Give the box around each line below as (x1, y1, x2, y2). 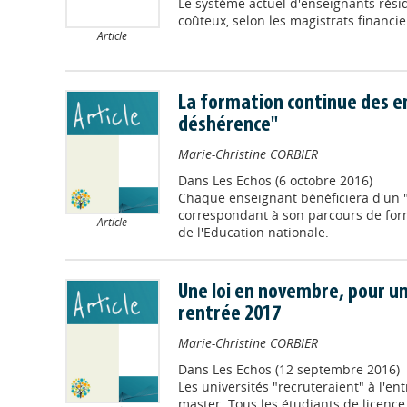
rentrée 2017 (177, 303, 281, 325)
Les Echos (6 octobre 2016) (212, 171, 372, 189)
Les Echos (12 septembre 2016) (212, 360, 400, 378)
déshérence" (177, 114, 278, 136)
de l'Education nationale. (177, 223, 329, 241)
